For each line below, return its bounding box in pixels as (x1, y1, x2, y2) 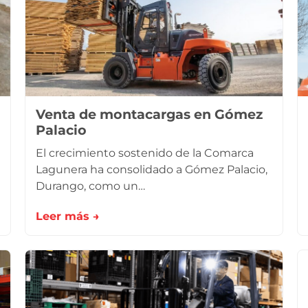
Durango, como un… (36, 179, 145, 192)
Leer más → (36, 210, 100, 223)
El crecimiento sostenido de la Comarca (36, 146, 254, 159)
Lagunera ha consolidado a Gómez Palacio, (36, 163, 267, 176)
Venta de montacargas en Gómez (36, 106, 263, 122)
